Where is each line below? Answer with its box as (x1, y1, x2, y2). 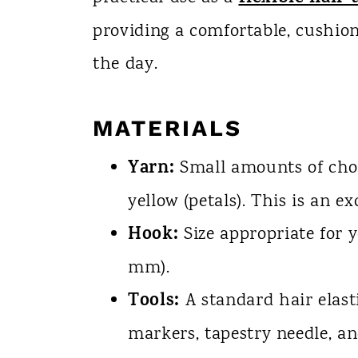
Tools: (127, 288, 180, 317)
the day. (92, 52, 158, 78)
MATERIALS (92, 115, 242, 142)
